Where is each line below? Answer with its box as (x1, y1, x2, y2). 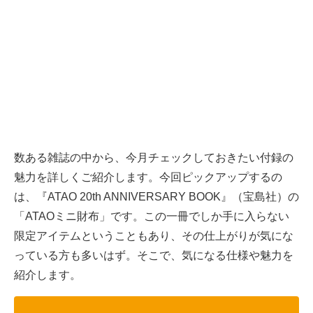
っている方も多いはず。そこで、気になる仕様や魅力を (14, 249, 293, 262)
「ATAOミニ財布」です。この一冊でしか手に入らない (14, 210, 289, 223)
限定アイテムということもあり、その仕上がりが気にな (14, 230, 293, 242)
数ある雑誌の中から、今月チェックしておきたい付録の (14, 152, 293, 164)
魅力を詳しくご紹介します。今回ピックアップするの (14, 171, 282, 184)
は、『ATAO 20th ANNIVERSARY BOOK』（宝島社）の (14, 191, 299, 203)
